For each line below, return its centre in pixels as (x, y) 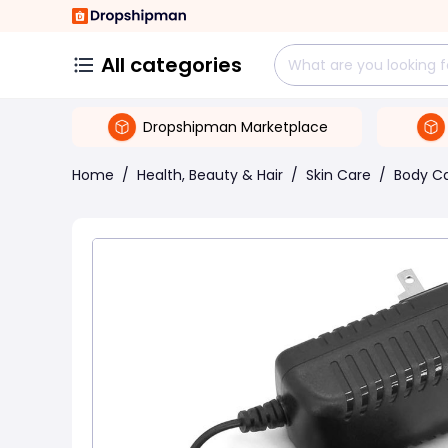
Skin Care (338, 175)
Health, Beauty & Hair (210, 175)
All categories (171, 65)
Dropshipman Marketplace (235, 126)
